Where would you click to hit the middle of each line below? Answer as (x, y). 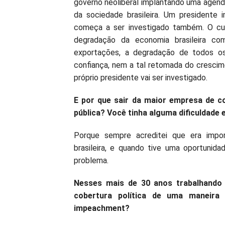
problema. (91, 160)
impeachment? (102, 208)
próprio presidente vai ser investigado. (141, 78)
